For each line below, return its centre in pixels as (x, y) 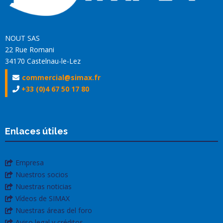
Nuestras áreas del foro (54, 210)
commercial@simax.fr (61, 77)
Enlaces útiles (36, 131)
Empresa (30, 162)
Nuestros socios (42, 174)
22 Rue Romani (30, 49)
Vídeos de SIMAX (43, 198)
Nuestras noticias (44, 186)
